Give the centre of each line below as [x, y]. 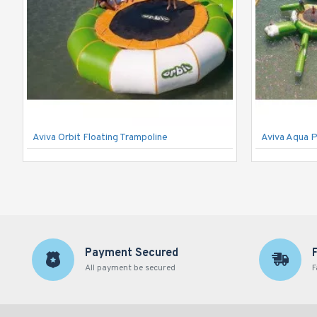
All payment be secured [130, 269]
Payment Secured [132, 254]
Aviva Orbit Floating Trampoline [100, 138]
